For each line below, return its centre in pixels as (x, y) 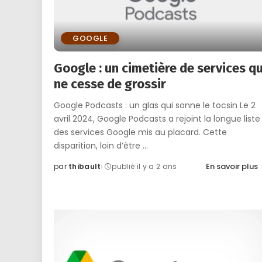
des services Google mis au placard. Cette (140, 132)
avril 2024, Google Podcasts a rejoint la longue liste (157, 119)
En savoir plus (232, 167)
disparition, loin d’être (98, 146)
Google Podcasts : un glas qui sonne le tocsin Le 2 (155, 106)
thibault (85, 167)
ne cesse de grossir (110, 84)
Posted (68, 171)
